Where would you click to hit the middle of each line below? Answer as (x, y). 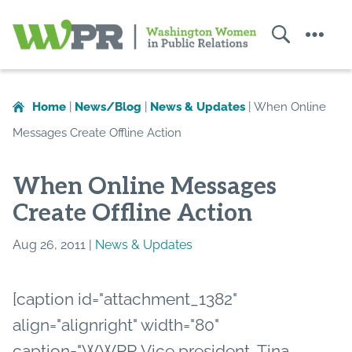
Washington (181, 58)
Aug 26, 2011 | (54, 244)
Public (159, 119)
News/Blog (108, 106)
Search (280, 51)
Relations (171, 140)
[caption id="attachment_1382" (125, 299)
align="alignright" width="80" (116, 324)
